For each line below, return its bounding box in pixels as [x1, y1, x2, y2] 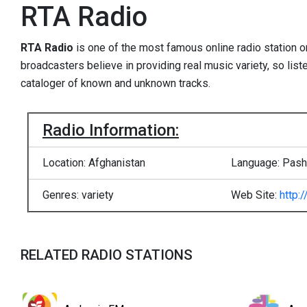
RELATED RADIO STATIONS [21, 246, 193, 263]
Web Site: [231, 188, 280, 201]
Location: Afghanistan [42, 156, 145, 169]
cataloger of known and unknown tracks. [21, 77, 210, 90]
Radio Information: [42, 120, 179, 140]
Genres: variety [42, 188, 114, 201]
